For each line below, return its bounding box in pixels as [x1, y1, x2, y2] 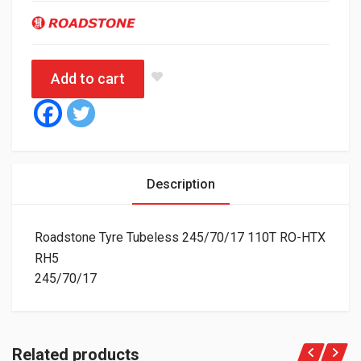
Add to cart [51, 70, 125, 88]
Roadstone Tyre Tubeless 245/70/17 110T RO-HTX [35, 230, 326, 246]
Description [146, 176, 215, 193]
